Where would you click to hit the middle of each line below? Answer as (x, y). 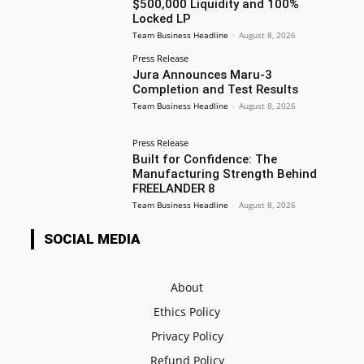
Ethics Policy (187, 312)
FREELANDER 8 (173, 188)
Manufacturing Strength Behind (224, 173)
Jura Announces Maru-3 (202, 74)
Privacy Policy (187, 336)
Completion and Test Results (215, 89)
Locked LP (161, 18)
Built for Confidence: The (204, 159)
